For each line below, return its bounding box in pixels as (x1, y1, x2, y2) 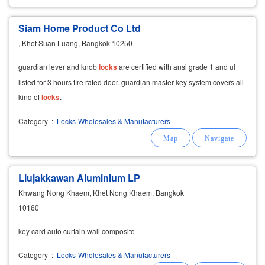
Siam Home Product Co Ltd (18, 21, 141, 35)
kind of (18, 91, 41, 102)
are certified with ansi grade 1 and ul (117, 61, 235, 72)
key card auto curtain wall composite (18, 225, 135, 236)
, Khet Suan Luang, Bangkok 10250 (18, 37, 132, 48)
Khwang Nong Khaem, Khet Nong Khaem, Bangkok (18, 187, 184, 198)
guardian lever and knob (18, 61, 99, 72)
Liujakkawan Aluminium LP (18, 170, 140, 185)
